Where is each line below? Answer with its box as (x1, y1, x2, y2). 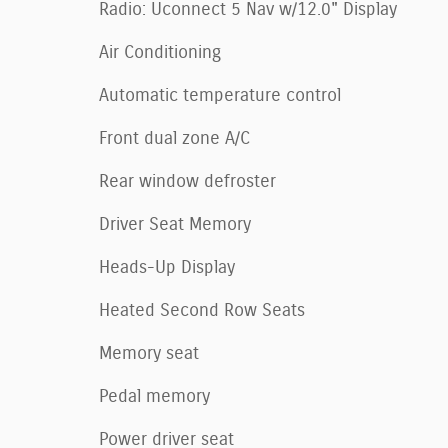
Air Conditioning (99, 43, 221, 62)
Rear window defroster (99, 172, 276, 191)
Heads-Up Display (99, 258, 235, 277)
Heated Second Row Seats (99, 301, 305, 320)
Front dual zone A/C (99, 129, 250, 148)
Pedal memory (99, 387, 210, 406)
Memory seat (99, 344, 199, 363)
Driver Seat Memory (99, 215, 251, 234)
